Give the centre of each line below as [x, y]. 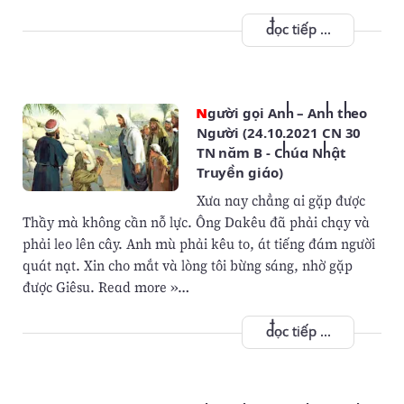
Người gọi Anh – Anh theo [202, 114]
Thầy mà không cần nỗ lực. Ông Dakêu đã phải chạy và [196, 222]
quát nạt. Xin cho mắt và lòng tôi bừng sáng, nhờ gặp [187, 266]
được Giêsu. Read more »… [106, 287]
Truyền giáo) [239, 174]
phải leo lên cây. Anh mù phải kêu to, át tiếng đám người [198, 244]
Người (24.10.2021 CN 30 [279, 134]
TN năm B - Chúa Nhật [271, 154]
